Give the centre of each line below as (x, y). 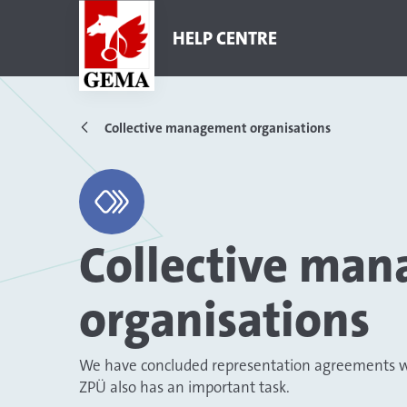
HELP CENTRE (225, 38)
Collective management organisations (218, 128)
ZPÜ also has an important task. (184, 387)
